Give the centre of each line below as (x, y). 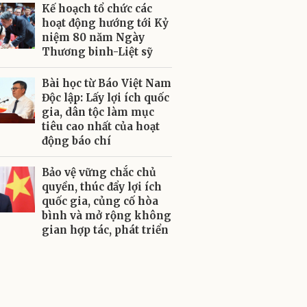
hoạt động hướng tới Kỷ (105, 23)
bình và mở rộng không (107, 216)
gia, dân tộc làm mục (98, 112)
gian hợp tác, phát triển (105, 230)
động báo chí (76, 141)
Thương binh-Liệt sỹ (97, 52)
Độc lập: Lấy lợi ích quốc (106, 98)
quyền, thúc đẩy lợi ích (102, 187)
